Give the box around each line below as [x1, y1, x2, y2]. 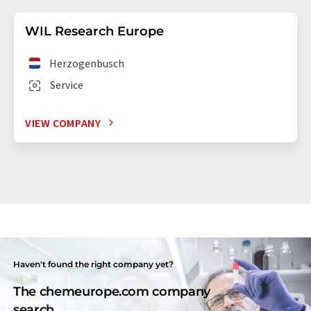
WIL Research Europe [25, 23, 164, 39]
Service [50, 77, 83, 92]
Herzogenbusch [49, 56, 125, 70]
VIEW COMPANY [25, 115, 101, 130]
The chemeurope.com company [13, 283, 210, 299]
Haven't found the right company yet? [13, 258, 174, 269]
